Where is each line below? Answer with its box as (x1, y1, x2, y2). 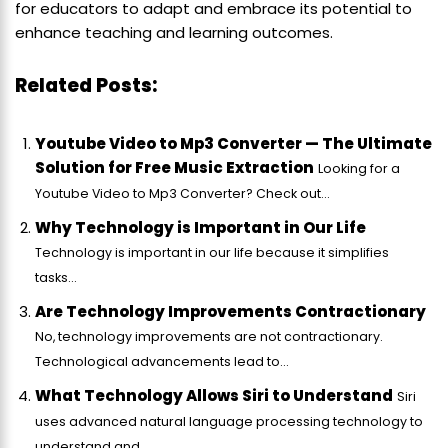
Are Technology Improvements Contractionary (35, 300, 426, 322)
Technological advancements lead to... (35, 352, 289, 370)
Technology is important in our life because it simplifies (35, 243, 389, 261)
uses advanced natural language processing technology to (35, 412, 423, 430)
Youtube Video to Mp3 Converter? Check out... (35, 184, 330, 202)
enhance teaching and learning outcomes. (15, 21, 333, 43)
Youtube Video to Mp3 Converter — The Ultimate (35, 132, 432, 154)
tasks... (35, 268, 77, 286)
